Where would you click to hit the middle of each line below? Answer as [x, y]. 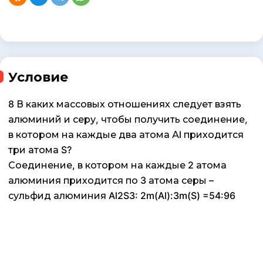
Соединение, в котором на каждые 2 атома [117, 165]
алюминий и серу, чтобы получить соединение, [128, 119]
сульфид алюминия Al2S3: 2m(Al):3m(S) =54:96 [122, 196]
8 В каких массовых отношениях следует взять [125, 104]
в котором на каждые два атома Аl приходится [126, 135]
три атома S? [40, 150]
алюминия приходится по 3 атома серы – [111, 181]
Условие [38, 77]
